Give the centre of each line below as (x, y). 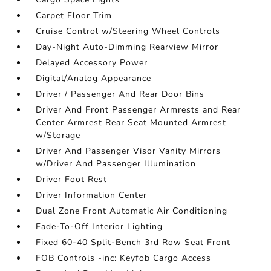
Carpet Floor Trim (74, 15)
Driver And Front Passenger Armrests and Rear (139, 110)
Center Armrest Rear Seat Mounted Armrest (131, 122)
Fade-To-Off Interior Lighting (100, 227)
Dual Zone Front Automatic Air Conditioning (132, 211)
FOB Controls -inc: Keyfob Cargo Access (124, 258)
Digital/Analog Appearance (94, 78)
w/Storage (58, 135)
